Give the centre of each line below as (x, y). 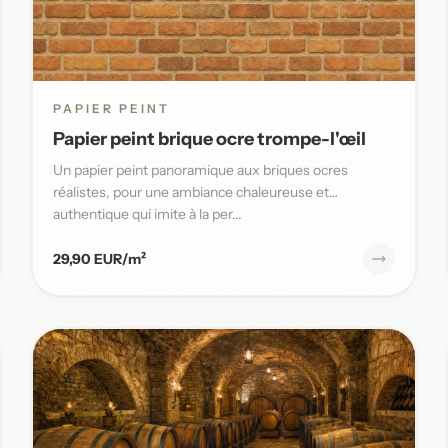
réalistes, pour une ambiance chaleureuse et (191, 191)
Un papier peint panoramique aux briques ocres (200, 169)
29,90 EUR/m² (99, 258)
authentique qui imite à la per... (147, 213)
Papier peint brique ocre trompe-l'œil (209, 138)
